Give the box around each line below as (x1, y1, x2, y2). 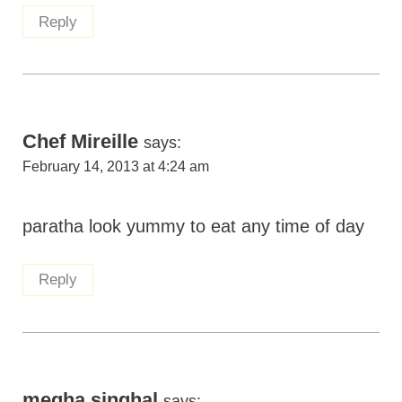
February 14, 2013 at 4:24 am (22, 159, 209, 175)
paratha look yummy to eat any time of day (22, 216, 364, 237)
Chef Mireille (22, 130, 138, 153)
